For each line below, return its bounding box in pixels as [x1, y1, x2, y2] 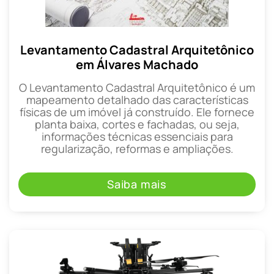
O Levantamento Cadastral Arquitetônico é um [19, 80, 255, 95]
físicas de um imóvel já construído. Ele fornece [20, 105, 254, 120]
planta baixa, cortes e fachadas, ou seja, [34, 117, 240, 132]
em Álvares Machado [76, 56, 198, 73]
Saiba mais [107, 177, 167, 192]
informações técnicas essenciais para [41, 129, 233, 144]
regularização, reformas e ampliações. [40, 141, 234, 157]
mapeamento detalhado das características [26, 92, 248, 108]
